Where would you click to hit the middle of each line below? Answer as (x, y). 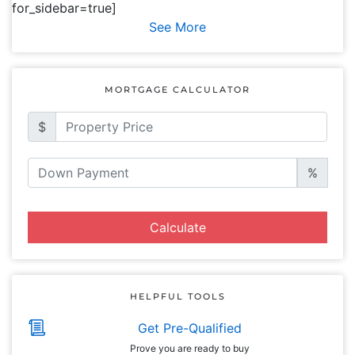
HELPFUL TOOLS (177, 296)
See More (177, 27)
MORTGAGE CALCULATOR (177, 90)
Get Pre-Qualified (189, 328)
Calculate (177, 227)
